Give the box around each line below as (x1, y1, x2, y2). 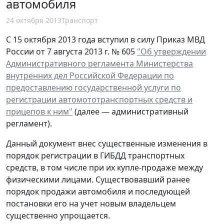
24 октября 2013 (6, 15, 61, 25)
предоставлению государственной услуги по (6, 82, 181, 93)
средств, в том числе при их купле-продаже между (6, 162, 203, 173)
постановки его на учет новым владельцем (6, 198, 176, 209)
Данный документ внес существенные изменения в (6, 138, 207, 149)
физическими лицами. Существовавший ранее (6, 174, 190, 185)
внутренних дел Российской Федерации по (6, 70, 174, 81)
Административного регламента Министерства (6, 58, 193, 69)
